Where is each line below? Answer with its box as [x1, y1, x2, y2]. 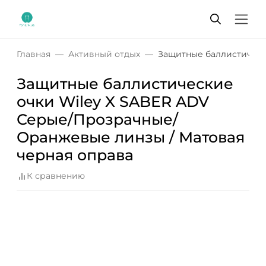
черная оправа [17, 146, 134, 164]
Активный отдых [68, 49, 140, 59]
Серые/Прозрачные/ [17, 110, 178, 128]
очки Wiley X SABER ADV [17, 93, 209, 110]
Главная [17, 49, 50, 59]
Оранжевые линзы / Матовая [17, 128, 245, 146]
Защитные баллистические [17, 75, 233, 93]
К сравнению [27, 170, 85, 182]
